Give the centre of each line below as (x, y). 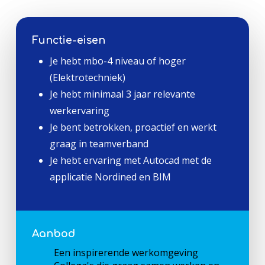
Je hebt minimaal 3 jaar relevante (122, 94)
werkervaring (79, 110)
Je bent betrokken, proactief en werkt (133, 127)
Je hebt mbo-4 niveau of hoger (117, 61)
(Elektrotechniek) (87, 77)
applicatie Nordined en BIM (110, 177)
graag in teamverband (99, 143)
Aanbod (53, 233)
